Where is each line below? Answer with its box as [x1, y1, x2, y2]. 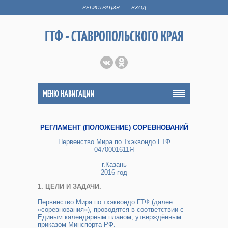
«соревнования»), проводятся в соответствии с [38, 206, 184, 213]
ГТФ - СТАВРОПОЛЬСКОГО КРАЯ [45, 26, 183, 46]
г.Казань [101, 161, 127, 168]
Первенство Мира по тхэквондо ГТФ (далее [38, 198, 173, 206]
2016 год [101, 168, 127, 176]
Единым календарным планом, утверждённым [38, 213, 181, 221]
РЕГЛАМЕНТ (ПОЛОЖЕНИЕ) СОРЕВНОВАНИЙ [40, 124, 188, 131]
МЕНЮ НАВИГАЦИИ [43, 88, 95, 99]
